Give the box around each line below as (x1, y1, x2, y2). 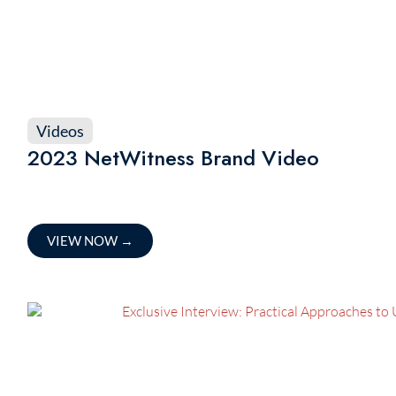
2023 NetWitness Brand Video (27, 142, 319, 173)
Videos (35, 121, 84, 141)
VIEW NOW (46, 232, 120, 248)
